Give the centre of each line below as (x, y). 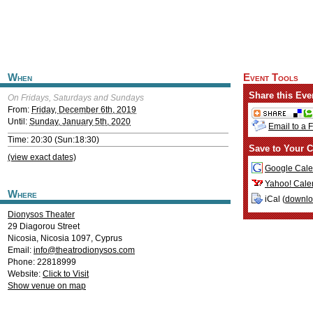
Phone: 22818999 (42, 262)
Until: (19, 122)
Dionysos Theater (41, 214)
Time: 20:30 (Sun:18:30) (53, 140)
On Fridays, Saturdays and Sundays (76, 98)
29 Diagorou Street (44, 226)
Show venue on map (47, 286)
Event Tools (271, 78)
